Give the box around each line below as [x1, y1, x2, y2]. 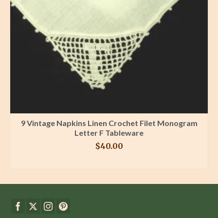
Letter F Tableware [74, 127, 144, 137]
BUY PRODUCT [80, 156, 138, 166]
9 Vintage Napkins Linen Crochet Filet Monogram [20, 118, 198, 127]
